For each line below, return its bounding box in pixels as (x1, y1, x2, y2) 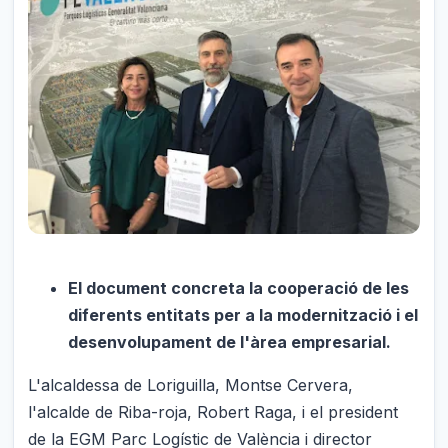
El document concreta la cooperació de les (68, 278, 410, 299)
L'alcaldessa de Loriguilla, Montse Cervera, (28, 375, 354, 396)
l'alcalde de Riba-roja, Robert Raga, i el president (28, 402, 399, 423)
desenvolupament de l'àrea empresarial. (68, 332, 392, 353)
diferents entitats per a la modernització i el (68, 305, 419, 326)
